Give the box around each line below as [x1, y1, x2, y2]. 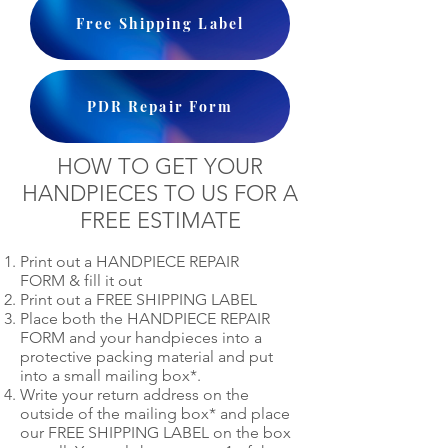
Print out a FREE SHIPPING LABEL [20, 290, 257, 309]
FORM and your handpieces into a [20, 328, 262, 347]
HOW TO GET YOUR [57, 153, 263, 180]
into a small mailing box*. [20, 366, 201, 385]
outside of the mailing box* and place [20, 404, 290, 423]
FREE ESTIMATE [79, 207, 241, 234]
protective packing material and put [20, 347, 273, 366]
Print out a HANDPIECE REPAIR [20, 252, 239, 271]
